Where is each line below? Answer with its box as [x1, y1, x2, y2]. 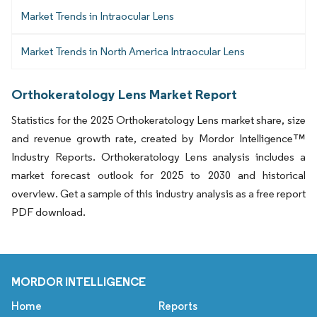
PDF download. [11, 204, 86, 219]
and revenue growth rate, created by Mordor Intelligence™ [11, 131, 306, 145]
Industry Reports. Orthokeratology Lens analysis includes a [11, 149, 306, 163]
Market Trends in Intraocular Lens [21, 9, 174, 23]
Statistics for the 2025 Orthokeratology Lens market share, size [11, 113, 306, 127]
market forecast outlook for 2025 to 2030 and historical [11, 168, 306, 182]
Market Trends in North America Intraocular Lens [21, 45, 245, 59]
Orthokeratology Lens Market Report [11, 85, 237, 103]
